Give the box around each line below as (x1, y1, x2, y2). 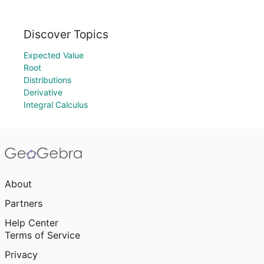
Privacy (5, 249, 38, 260)
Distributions (24, 75, 71, 85)
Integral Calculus (24, 100, 88, 110)
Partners (5, 197, 42, 209)
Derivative (24, 87, 62, 97)
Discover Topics (24, 27, 108, 41)
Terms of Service (5, 229, 80, 241)
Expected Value (24, 50, 84, 60)
